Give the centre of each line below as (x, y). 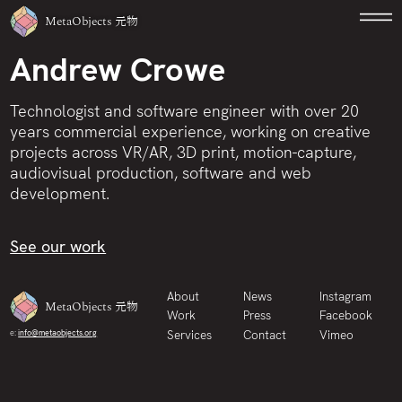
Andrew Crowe (118, 70)
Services (189, 335)
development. (60, 194)
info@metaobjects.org (58, 332)
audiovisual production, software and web (161, 173)
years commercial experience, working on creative (191, 132)
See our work (58, 247)
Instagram (346, 297)
